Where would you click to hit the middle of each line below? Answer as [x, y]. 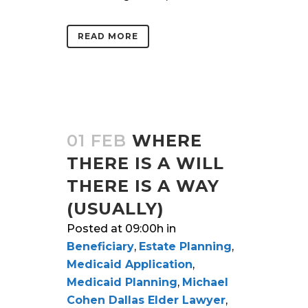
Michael [205, 282]
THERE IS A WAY [143, 186]
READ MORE [108, 36]
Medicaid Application [130, 264]
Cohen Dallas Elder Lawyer [146, 300]
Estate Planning [185, 246]
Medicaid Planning [122, 282]
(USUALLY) [115, 208]
